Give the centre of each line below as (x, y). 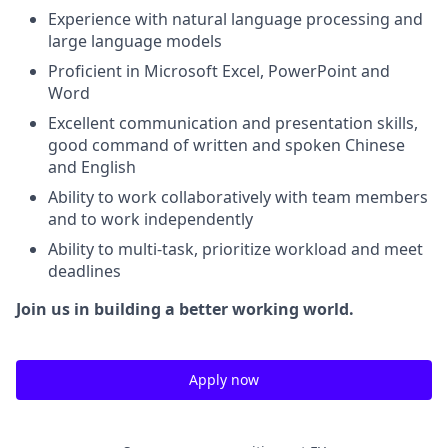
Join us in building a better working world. (185, 309)
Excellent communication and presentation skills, (233, 123)
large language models (135, 41)
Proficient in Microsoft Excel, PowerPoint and (219, 71)
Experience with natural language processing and (235, 19)
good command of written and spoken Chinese (226, 145)
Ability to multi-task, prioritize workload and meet (235, 249)
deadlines (84, 271)
